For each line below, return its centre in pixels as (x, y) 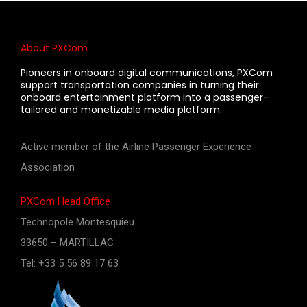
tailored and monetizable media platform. (121, 109)
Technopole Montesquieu (79, 222)
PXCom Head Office (65, 201)
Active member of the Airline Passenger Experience (136, 146)
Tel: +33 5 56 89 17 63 (70, 263)
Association (48, 167)
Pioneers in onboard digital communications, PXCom (147, 72)
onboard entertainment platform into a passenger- (145, 97)
